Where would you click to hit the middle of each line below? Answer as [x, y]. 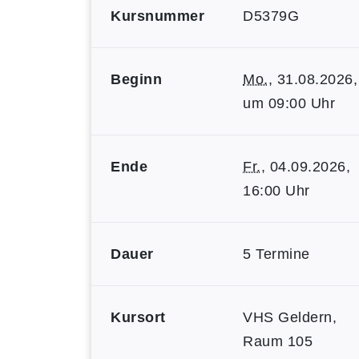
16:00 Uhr [276, 191]
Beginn [136, 79]
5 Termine [276, 254]
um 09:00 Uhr [289, 103]
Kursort [138, 317]
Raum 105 [278, 341]
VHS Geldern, [290, 317]
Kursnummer [157, 16]
